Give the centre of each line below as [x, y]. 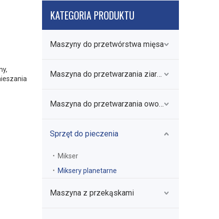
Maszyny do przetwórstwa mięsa [107, 44]
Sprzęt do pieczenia [84, 134]
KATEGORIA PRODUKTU [92, 15]
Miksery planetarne [87, 171]
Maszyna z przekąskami [92, 193]
